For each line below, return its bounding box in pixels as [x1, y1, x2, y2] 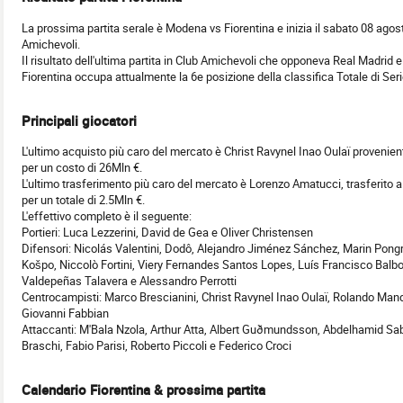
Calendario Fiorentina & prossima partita [22, 381, 265, 399]
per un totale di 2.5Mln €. [22, 192, 145, 209]
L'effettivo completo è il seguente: [22, 208, 192, 225]
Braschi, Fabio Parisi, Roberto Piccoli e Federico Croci [22, 337, 291, 354]
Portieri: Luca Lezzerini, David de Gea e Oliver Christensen [22, 224, 313, 241]
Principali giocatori [22, 111, 137, 130]
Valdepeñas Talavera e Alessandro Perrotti [22, 273, 237, 290]
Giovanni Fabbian [22, 305, 109, 322]
